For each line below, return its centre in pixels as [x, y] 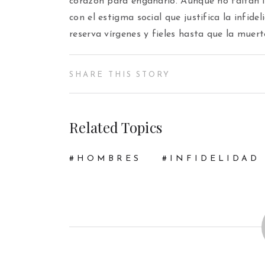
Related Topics [116, 127]
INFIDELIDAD [215, 159]
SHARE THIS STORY [120, 75]
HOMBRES [109, 159]
